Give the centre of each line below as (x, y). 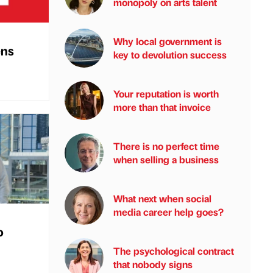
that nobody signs (153, 264)
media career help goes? (168, 212)
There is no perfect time (166, 146)
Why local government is (168, 41)
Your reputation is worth (166, 94)
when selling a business (166, 159)
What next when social (162, 198)
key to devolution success (170, 55)
